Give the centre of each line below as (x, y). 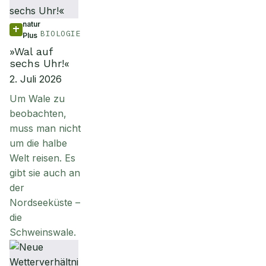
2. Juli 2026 (36, 79)
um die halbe (38, 143)
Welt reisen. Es (42, 158)
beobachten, (38, 113)
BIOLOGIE (61, 34)
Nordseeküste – (45, 202)
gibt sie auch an (45, 173)
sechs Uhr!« (39, 63)
